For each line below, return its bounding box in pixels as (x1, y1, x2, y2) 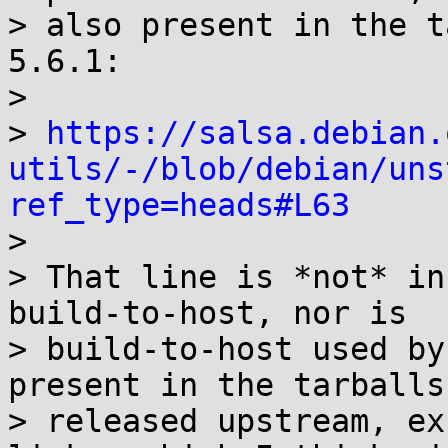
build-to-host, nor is (8, 295, 407, 331)
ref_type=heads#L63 (8, 187, 350, 223)
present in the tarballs (8, 367, 445, 403)
